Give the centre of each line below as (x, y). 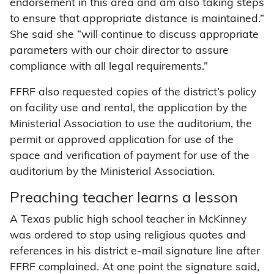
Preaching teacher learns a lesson (124, 199)
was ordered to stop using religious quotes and (128, 236)
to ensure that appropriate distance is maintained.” (137, 20)
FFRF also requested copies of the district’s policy (133, 93)
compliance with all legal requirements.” (109, 67)
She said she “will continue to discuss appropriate (134, 35)
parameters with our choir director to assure (119, 51)
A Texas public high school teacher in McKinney (128, 220)
